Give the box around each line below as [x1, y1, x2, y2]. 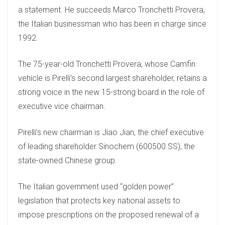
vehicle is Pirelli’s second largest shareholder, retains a [18, 73, 207, 83]
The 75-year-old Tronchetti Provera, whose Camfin [18, 59, 195, 69]
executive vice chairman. [18, 101, 105, 111]
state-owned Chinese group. [18, 156, 117, 166]
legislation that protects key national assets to [18, 196, 180, 206]
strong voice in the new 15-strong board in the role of [18, 87, 204, 97]
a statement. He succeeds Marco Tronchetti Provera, [18, 5, 205, 15]
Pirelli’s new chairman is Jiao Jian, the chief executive [18, 128, 204, 138]
